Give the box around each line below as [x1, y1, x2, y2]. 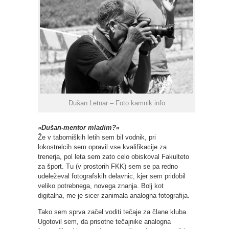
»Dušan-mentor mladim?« [38, 124, 120, 132]
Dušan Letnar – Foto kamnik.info [68, 99, 165, 107]
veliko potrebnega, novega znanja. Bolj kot [38, 182, 164, 190]
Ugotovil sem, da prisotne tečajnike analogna [38, 218, 171, 226]
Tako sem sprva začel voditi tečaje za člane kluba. [38, 208, 188, 216]
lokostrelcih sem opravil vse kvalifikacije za [38, 143, 167, 151]
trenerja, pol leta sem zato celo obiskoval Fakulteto [38, 153, 189, 161]
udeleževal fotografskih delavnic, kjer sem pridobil [38, 172, 186, 180]
